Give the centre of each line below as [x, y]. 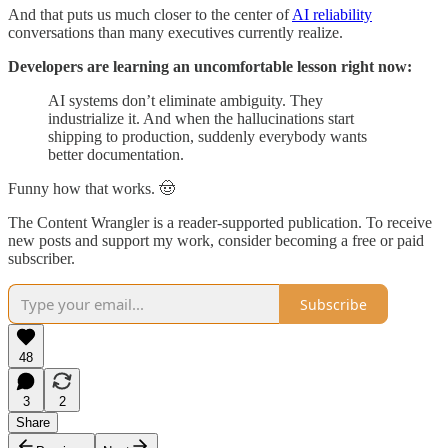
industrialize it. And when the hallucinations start [201, 119]
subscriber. [41, 259]
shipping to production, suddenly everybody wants [207, 137]
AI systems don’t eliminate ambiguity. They [185, 101]
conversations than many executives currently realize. [175, 33]
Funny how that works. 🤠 [91, 189]
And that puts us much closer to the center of [150, 15]
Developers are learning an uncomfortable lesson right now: [210, 67]
